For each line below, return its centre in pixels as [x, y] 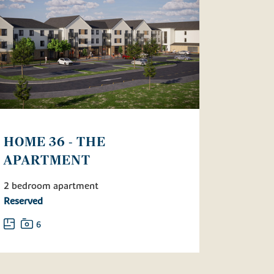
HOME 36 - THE [55, 142]
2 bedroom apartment [51, 186]
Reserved [23, 201]
